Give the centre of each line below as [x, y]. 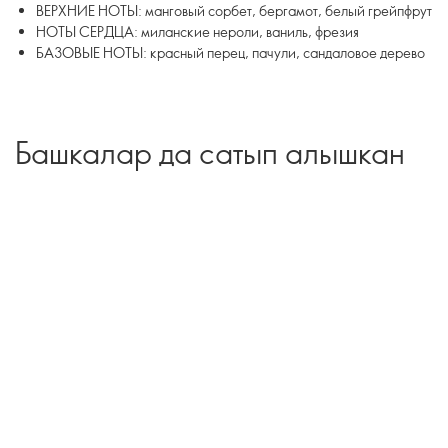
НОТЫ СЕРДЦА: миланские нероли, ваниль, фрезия [197, 31]
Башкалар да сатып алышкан [210, 152]
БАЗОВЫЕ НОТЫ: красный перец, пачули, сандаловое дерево [230, 52]
